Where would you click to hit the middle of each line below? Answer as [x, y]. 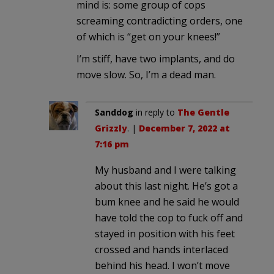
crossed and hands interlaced [161, 249]
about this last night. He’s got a [166, 186]
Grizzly [111, 128]
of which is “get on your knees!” [148, 36]
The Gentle [203, 112]
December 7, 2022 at [184, 128]
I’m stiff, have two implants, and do [156, 58]
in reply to [155, 112]
